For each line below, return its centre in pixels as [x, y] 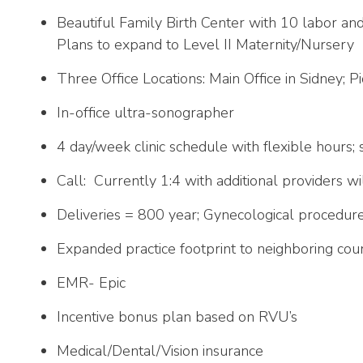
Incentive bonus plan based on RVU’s [177, 317]
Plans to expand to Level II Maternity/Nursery [205, 45]
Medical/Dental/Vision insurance [160, 351]
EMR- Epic [91, 283]
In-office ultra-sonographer [145, 113]
